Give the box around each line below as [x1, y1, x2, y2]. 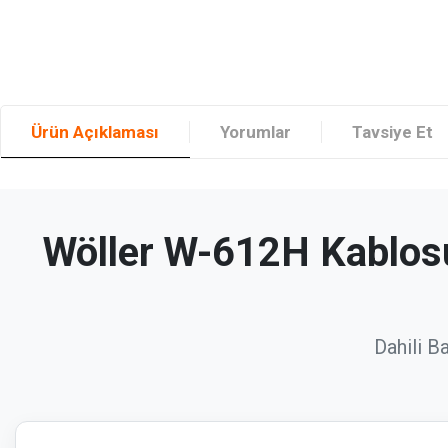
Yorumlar [220, 122, 291, 142]
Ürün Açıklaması [31, 122, 159, 142]
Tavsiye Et [352, 122, 433, 142]
